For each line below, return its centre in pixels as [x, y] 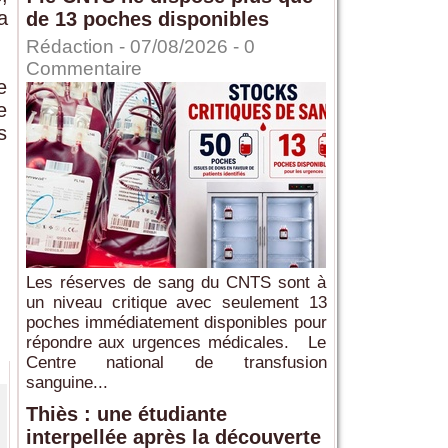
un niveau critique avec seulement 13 [176, 303]
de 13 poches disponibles [147, 19]
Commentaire [83, 69]
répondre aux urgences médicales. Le [176, 343]
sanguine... [66, 383]
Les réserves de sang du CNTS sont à [176, 283]
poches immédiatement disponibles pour [176, 323]
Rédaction [69, 47]
